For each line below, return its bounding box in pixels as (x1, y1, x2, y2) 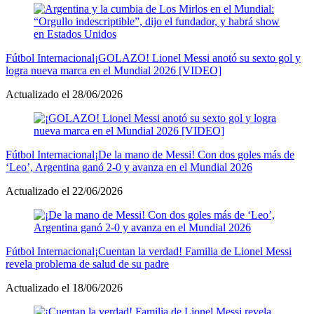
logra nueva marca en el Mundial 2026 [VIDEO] (6, 64, 221, 76)
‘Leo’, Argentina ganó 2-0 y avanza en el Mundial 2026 (6, 161, 252, 173)
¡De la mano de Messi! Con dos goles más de (95, 148, 294, 161)
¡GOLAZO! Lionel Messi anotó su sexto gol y (95, 51, 301, 64)
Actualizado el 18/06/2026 (6, 281, 123, 294)
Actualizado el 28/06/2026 (6, 88, 123, 100)
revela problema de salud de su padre (6, 257, 169, 270)
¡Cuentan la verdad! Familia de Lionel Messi (95, 245, 292, 257)
